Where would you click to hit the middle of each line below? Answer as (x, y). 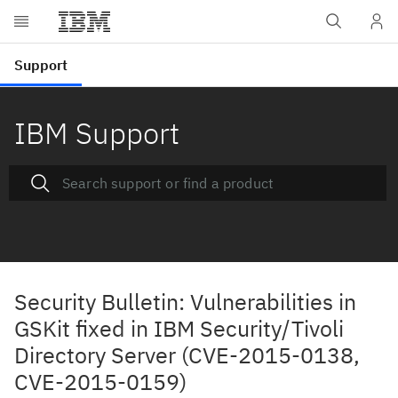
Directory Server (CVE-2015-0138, (187, 355)
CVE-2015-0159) (100, 382)
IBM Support (97, 133)
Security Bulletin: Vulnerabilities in (185, 302)
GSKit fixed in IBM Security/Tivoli (179, 328)
